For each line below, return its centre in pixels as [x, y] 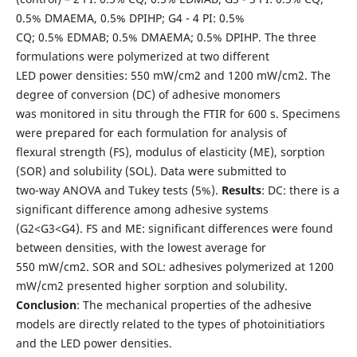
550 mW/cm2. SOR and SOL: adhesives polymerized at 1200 [175, 266]
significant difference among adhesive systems [142, 209]
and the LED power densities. [94, 343]
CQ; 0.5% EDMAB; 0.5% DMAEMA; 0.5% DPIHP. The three [166, 37]
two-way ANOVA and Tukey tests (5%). [118, 190]
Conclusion [46, 304]
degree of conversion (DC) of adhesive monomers [148, 94]
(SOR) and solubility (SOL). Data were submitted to [151, 171]
